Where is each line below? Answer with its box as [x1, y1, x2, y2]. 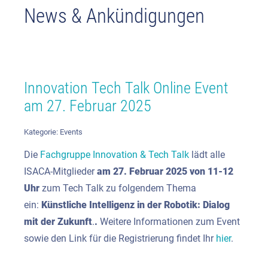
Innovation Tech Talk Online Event [24, 78, 229, 97]
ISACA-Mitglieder [24, 166, 97, 178]
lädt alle [189, 149, 225, 161]
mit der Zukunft [24, 216, 92, 228]
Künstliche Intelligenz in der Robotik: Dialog [41, 199, 230, 211]
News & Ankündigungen [24, 4, 205, 28]
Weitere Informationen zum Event [100, 216, 240, 228]
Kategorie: [24, 127, 60, 137]
